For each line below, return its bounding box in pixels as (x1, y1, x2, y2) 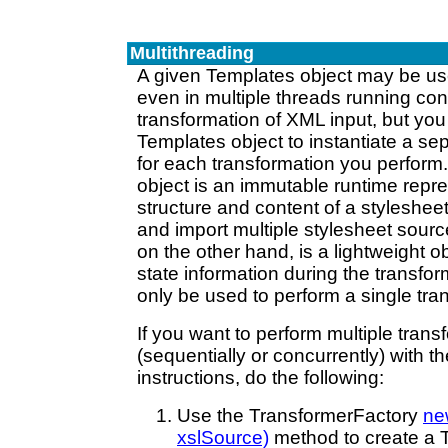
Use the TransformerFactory (177, 405, 423, 426)
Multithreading (130, 43, 254, 63)
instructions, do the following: (137, 367, 384, 388)
